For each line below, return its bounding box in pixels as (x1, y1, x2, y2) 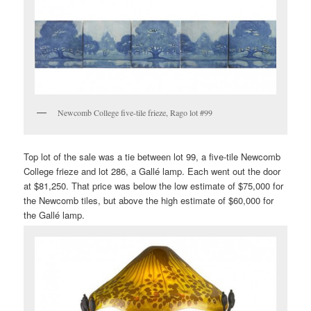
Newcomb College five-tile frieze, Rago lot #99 (58, 107, 213, 119)
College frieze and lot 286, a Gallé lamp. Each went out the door (24, 164, 281, 178)
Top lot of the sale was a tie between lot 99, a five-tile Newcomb (24, 149, 281, 163)
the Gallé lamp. (24, 208, 85, 221)
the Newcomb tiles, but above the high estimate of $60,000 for (24, 193, 274, 207)
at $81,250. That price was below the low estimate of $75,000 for (24, 178, 284, 192)
